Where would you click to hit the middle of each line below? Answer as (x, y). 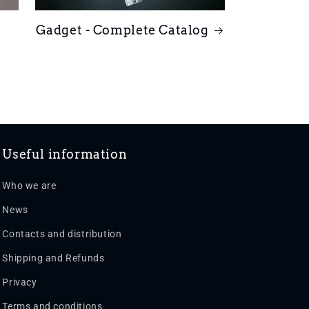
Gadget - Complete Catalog (122, 30)
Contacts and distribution (62, 234)
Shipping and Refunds (53, 258)
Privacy (20, 282)
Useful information (65, 154)
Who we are (29, 186)
